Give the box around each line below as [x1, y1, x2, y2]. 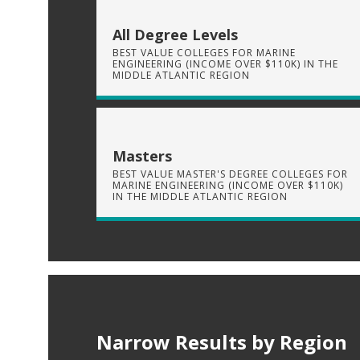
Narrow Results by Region [96, 328, 347, 355]
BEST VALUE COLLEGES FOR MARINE [112, 45, 296, 59]
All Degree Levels [112, 24, 238, 44]
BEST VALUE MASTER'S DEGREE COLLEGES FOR [112, 166, 348, 181]
